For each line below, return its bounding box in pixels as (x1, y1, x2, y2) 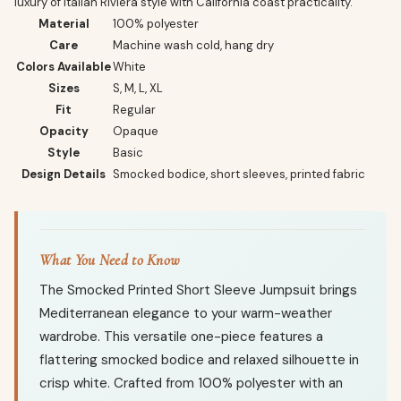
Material (38, 16, 90, 31)
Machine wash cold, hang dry (113, 38, 274, 53)
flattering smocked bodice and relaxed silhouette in (39, 351, 359, 369)
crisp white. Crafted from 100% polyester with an (39, 374, 343, 392)
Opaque (113, 124, 158, 139)
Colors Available (16, 59, 111, 74)
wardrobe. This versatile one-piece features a (39, 328, 323, 346)
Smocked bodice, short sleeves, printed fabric (113, 166, 365, 182)
